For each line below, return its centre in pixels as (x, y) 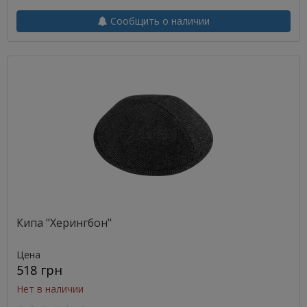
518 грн (39, 270)
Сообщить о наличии (158, 21)
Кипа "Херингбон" (64, 223)
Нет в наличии (50, 289)
